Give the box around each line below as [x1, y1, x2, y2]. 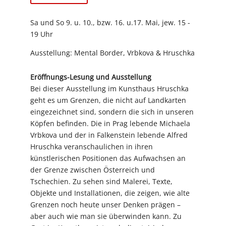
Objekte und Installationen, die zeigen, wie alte [30, 188, 190, 198]
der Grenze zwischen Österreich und [30, 165, 155, 175]
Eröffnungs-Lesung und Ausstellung [30, 72, 151, 82]
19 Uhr [30, 29, 53, 39]
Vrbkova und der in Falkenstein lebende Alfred [30, 130, 188, 140]
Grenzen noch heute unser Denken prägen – [30, 200, 181, 210]
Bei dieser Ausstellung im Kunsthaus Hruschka [30, 84, 189, 94]
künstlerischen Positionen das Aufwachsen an [30, 153, 186, 163]
